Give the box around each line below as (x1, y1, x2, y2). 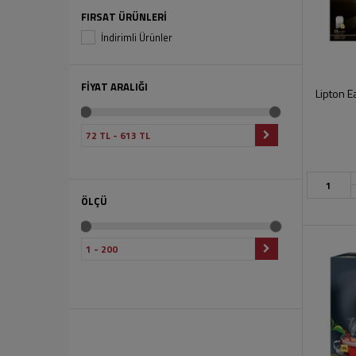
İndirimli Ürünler (101, 29, 172, 45)
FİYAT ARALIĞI (81, 79, 148, 95)
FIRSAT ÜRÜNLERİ (81, 9, 167, 25)
